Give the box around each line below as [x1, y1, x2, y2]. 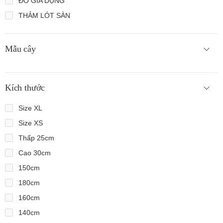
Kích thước [5, 83, 45, 93]
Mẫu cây [5, 44, 36, 54]
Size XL [18, 104, 42, 112]
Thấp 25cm [18, 134, 54, 142]
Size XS [18, 119, 43, 127]
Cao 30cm [18, 149, 51, 157]
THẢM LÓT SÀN [18, 11, 70, 19]
